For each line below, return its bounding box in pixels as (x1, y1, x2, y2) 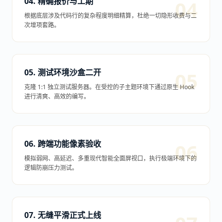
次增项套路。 (24, 21, 60, 29)
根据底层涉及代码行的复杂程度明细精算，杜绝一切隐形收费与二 (24, 11, 197, 20)
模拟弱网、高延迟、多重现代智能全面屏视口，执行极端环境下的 (24, 154, 197, 163)
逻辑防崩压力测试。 (24, 164, 78, 172)
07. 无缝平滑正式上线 (24, 210, 101, 221)
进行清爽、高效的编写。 (24, 92, 90, 101)
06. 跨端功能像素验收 (24, 138, 101, 149)
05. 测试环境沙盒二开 (24, 67, 101, 78)
